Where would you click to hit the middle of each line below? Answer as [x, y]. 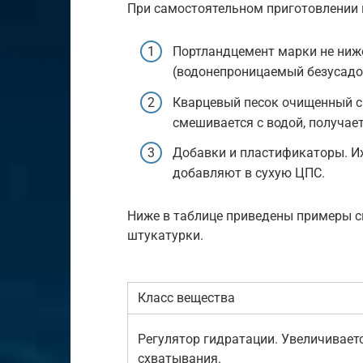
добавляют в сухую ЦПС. [249, 173]
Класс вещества [186, 297]
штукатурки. [165, 235]
